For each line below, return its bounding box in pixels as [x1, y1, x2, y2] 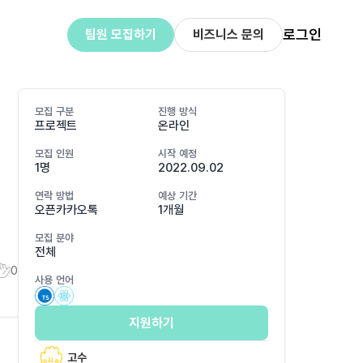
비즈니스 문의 [192, 27, 264, 42]
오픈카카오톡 [35, 203, 98, 217]
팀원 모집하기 [84, 27, 156, 42]
